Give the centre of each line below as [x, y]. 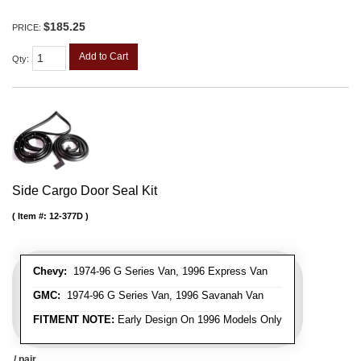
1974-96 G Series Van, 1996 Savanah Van [162, 295]
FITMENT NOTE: [74, 319]
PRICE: [28, 27]
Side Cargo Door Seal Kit [85, 190]
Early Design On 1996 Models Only [198, 319]
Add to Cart [104, 56]
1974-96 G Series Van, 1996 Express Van [167, 271]
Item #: [33, 216]
